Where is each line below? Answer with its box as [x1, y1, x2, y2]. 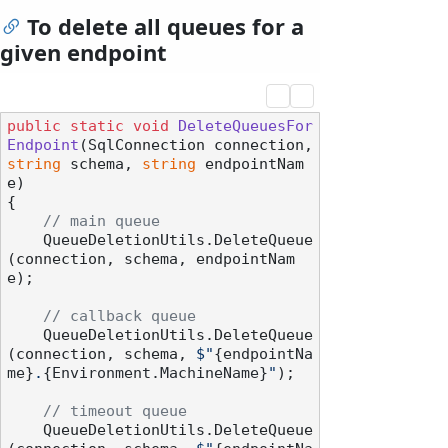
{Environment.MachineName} [43, 365, 268, 382]
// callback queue [43, 308, 196, 325]
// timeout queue [43, 403, 187, 420]
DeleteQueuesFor [178, 118, 313, 135]
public [7, 118, 61, 135]
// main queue [43, 213, 160, 230]
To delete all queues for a [27, 11, 304, 42]
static [70, 118, 124, 135]
